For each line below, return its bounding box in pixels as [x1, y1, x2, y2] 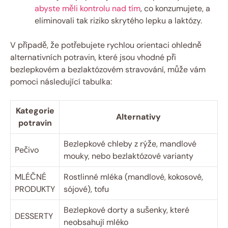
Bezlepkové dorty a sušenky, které [64, 204, 189, 215]
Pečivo [15, 144, 39, 155]
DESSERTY [15, 210, 53, 221]
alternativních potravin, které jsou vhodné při [10, 51, 176, 63]
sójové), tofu [64, 183, 109, 194]
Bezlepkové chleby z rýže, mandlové [64, 138, 196, 149]
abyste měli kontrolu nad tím [35, 3, 140, 14]
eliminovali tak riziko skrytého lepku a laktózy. [35, 15, 202, 26]
